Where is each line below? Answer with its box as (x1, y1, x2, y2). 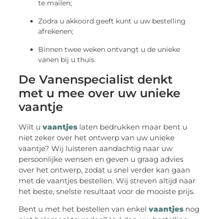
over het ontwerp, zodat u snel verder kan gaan (19, 165, 191, 175)
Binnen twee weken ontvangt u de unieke (38, 45, 180, 54)
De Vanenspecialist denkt (19, 72, 173, 87)
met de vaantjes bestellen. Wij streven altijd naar (19, 176, 196, 186)
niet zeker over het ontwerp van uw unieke (19, 133, 175, 143)
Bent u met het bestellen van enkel (19, 204, 149, 214)
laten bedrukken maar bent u (79, 122, 188, 132)
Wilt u (19, 122, 43, 132)
